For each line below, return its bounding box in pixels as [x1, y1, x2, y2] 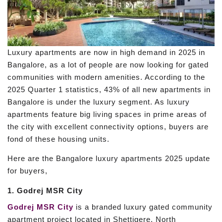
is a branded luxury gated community [73, 202, 213, 211]
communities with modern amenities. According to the [7, 72, 205, 81]
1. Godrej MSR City [7, 186, 83, 195]
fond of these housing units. [7, 134, 110, 143]
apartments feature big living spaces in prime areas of [7, 110, 207, 118]
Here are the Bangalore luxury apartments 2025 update [7, 154, 210, 163]
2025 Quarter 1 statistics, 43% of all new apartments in [7, 85, 211, 94]
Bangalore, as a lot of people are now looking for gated [7, 60, 209, 69]
